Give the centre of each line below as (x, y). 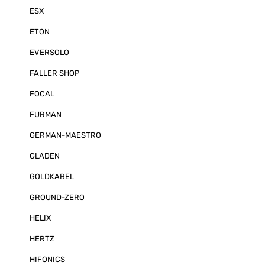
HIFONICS (47, 259)
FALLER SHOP (54, 73)
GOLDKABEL (52, 177)
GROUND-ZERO (57, 197)
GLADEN (45, 156)
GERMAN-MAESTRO (65, 135)
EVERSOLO (49, 52)
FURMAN (46, 114)
